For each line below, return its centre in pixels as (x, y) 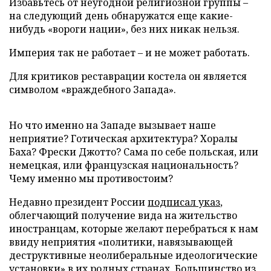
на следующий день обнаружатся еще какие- (121, 15)
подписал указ (184, 202)
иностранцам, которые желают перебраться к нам (134, 228)
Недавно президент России (78, 202)
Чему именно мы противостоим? (91, 178)
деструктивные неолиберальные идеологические (133, 255)
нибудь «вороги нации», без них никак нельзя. (124, 29)
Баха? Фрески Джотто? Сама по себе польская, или (134, 152)
